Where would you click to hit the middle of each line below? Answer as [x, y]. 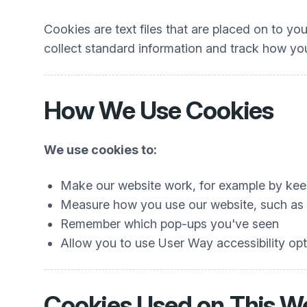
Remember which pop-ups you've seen [170, 224]
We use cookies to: [100, 150]
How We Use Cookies [159, 110]
